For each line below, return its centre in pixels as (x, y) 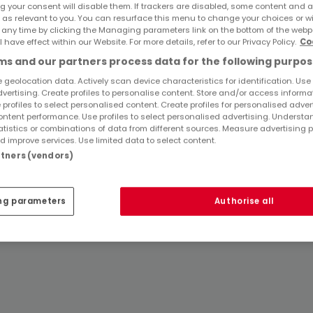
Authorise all (244, 202)
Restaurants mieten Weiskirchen (123, 13)
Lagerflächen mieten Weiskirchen (125, 32)
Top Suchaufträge (90, 65)
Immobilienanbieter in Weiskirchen (128, 114)
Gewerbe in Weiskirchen (102, 95)
